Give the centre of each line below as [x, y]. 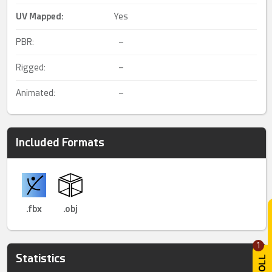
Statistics [41, 258]
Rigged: [31, 67]
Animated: [36, 93]
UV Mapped [39, 16]
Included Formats [60, 142]
